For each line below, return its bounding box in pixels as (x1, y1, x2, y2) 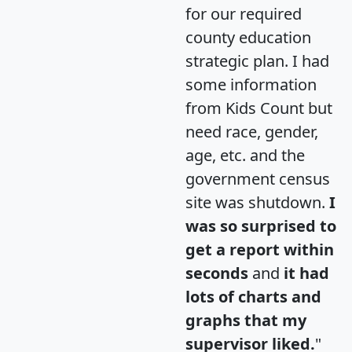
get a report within (185, 239, 334, 261)
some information (185, 74, 317, 96)
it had (284, 262, 329, 284)
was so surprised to (185, 215, 336, 237)
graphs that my (185, 310, 306, 332)
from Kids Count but (185, 97, 332, 119)
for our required (185, 3, 302, 25)
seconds (185, 262, 248, 284)
